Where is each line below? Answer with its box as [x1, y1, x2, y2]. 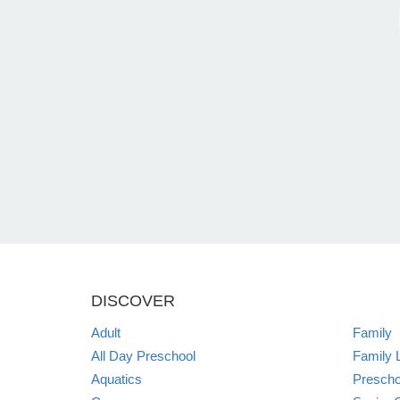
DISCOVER [91, 291, 175, 310]
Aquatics [91, 371, 142, 387]
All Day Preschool [91, 347, 196, 363]
